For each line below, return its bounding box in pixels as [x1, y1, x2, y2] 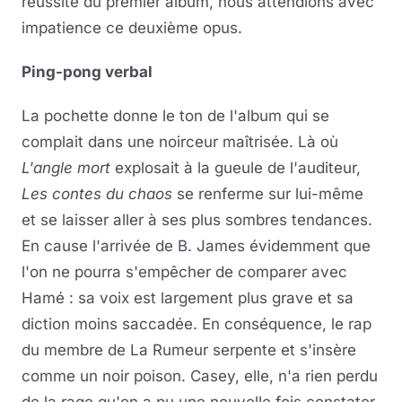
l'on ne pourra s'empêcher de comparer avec [22, 263, 347, 281]
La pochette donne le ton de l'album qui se [22, 107, 329, 125]
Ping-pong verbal [22, 63, 153, 81]
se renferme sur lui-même [172, 185, 363, 203]
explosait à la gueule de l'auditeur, [110, 159, 361, 177]
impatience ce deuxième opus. [22, 19, 242, 37]
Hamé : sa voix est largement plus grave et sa [22, 289, 354, 307]
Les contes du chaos [22, 185, 172, 203]
